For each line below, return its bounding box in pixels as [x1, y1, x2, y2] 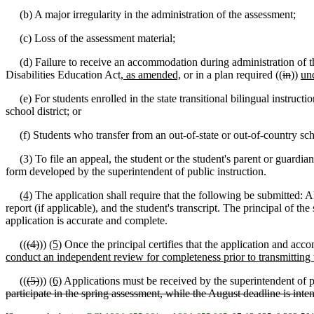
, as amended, [121, 69, 181, 81]
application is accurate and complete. [6, 214, 168, 226]
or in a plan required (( [181, 69, 282, 81]
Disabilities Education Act [6, 69, 121, 81]
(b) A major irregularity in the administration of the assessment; [6, 8, 296, 20]
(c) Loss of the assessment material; [6, 32, 175, 44]
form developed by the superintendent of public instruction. [6, 165, 266, 177]
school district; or [6, 105, 81, 117]
